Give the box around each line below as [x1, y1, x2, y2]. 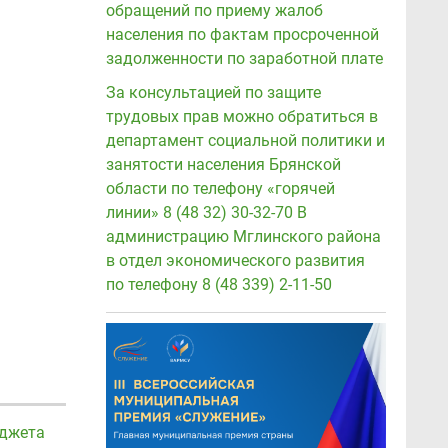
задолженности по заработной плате [106, 49, 383, 68]
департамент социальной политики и [106, 131, 385, 150]
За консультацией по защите [106, 83, 321, 102]
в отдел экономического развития [106, 251, 365, 270]
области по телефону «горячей [106, 179, 335, 198]
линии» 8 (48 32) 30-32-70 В [106, 203, 307, 222]
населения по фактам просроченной [106, 25, 379, 44]
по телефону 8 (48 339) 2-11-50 [106, 275, 332, 294]
